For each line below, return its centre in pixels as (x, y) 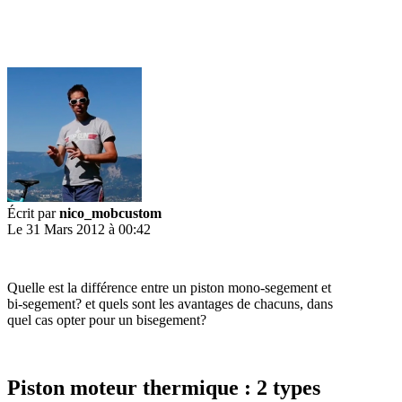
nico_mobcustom (110, 214)
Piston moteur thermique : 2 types (164, 388)
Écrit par (33, 214)
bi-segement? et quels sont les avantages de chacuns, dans (170, 304)
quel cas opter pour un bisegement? (107, 320)
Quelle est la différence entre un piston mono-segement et (169, 288)
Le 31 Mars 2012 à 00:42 (79, 230)
